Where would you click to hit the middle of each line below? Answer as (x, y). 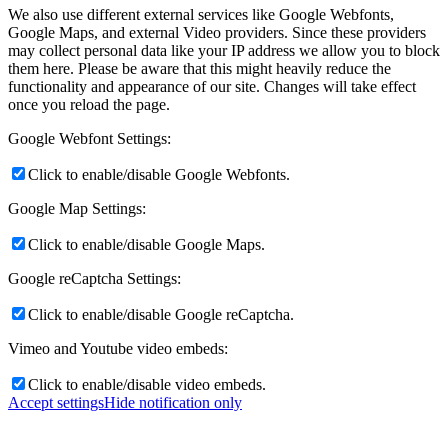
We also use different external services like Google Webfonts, (201, 15)
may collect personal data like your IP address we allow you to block (224, 51)
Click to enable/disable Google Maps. (146, 245)
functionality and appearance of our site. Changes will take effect (212, 87)
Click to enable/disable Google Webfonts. (159, 175)
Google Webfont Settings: (89, 139)
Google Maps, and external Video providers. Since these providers (217, 33)
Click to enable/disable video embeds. (147, 385)
